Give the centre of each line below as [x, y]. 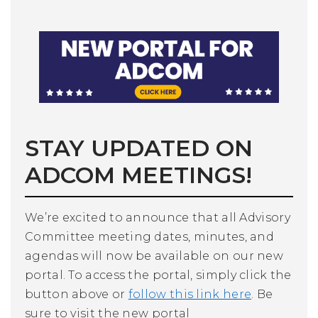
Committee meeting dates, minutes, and [150, 237]
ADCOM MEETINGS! [138, 175]
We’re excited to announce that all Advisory [158, 218]
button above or [77, 295]
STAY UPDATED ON [139, 148]
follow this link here [190, 295]
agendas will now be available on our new [154, 256]
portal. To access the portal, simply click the [158, 275]
